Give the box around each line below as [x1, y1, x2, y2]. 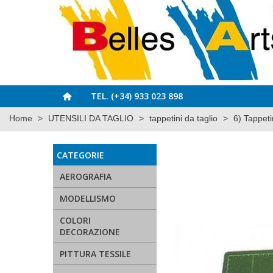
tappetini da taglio [149, 113, 218, 123]
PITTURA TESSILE [60, 248, 131, 260]
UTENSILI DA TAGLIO [48, 113, 133, 123]
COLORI [60, 214, 91, 226]
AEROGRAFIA [60, 171, 112, 182]
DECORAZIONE [60, 226, 120, 238]
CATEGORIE [57, 149, 104, 161]
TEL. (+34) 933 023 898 [91, 90, 183, 102]
